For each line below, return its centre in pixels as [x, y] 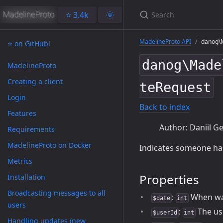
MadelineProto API [165, 42]
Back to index [165, 107]
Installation [26, 177]
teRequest [175, 87]
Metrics [20, 161]
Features [22, 113]
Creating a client [35, 81]
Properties [169, 179]
